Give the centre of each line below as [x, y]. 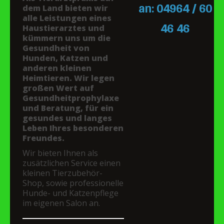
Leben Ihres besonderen [73, 128]
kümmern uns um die [66, 38]
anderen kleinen [57, 68]
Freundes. [43, 138]
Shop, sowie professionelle [73, 183]
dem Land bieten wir [65, 8]
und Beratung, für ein [68, 108]
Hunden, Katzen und [65, 58]
